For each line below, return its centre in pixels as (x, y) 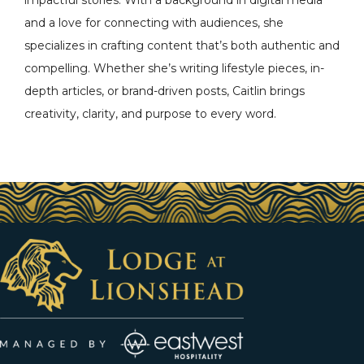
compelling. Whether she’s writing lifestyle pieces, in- (174, 69)
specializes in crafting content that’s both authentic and (182, 46)
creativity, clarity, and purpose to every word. (150, 114)
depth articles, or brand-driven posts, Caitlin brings (165, 91)
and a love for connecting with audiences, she (154, 23)
